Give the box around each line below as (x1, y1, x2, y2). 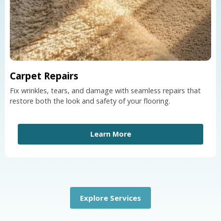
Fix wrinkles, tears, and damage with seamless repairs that (10, 85, 201, 95)
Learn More (90, 129, 131, 139)
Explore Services (80, 193, 141, 203)
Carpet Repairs (10, 69, 78, 82)
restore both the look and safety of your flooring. (10, 96, 170, 106)
